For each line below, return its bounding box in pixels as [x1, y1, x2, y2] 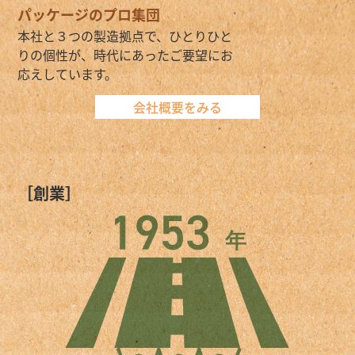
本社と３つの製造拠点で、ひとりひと [17, 26, 233, 46]
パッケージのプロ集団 [17, 7, 161, 26]
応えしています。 [17, 64, 118, 84]
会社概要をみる [133, 97, 222, 117]
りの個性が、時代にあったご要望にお [17, 45, 234, 65]
